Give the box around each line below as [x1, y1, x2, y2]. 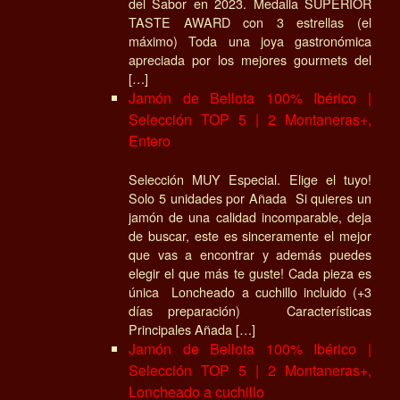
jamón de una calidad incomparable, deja [129, 206, 371, 226]
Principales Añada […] [129, 319, 255, 338]
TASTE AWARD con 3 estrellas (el [129, 12, 371, 31]
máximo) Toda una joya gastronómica [129, 30, 371, 50]
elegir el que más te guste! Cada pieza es [129, 262, 371, 282]
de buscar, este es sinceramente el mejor [129, 225, 371, 245]
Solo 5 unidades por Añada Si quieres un [129, 187, 371, 207]
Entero [129, 129, 171, 151]
